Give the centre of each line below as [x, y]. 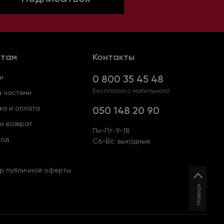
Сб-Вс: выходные [121, 141]
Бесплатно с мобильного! [131, 91]
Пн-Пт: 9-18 [111, 131]
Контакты [113, 57]
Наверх [198, 195]
